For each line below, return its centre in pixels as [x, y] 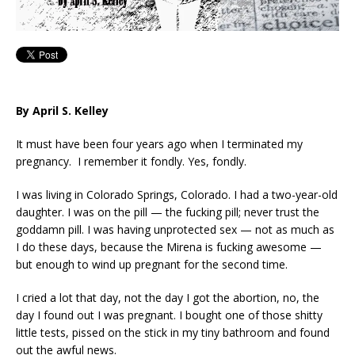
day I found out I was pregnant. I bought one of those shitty [169, 315]
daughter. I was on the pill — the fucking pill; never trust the [168, 212]
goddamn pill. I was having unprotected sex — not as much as [175, 229]
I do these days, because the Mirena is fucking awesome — [169, 246]
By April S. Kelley [62, 110]
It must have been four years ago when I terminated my [159, 143]
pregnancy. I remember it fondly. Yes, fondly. [131, 161]
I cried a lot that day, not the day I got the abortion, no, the [168, 297]
